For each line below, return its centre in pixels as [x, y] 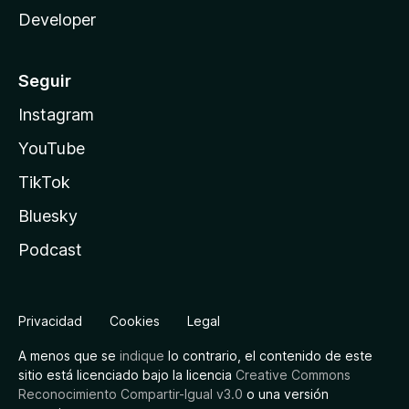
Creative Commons [293, 375]
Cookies [135, 321]
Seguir [45, 81]
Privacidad [50, 321]
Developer [57, 20]
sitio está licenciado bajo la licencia [127, 375]
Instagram [56, 115]
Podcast [50, 250]
